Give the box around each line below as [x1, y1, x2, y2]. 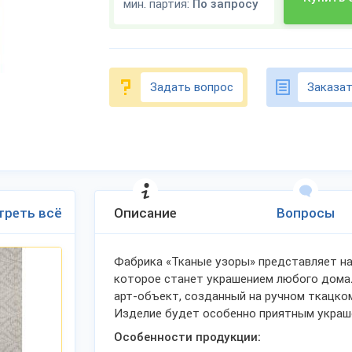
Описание [114, 205, 177, 221]
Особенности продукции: [114, 330, 261, 344]
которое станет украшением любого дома [114, 272, 350, 286]
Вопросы [277, 205, 335, 221]
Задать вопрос [150, 79, 233, 94]
